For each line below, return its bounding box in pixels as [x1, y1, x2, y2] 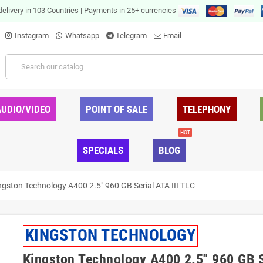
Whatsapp [65, 31, 99, 41]
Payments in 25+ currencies [84, 6, 176, 15]
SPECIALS [83, 144, 123, 157]
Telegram [116, 31, 147, 41]
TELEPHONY [182, 103, 231, 116]
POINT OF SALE [85, 103, 147, 116]
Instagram [15, 31, 49, 41]
